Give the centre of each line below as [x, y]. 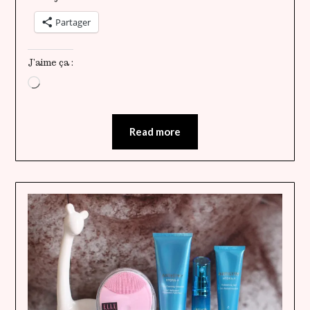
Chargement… [70, 82]
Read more [155, 131]
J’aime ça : [50, 62]
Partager [73, 22]
